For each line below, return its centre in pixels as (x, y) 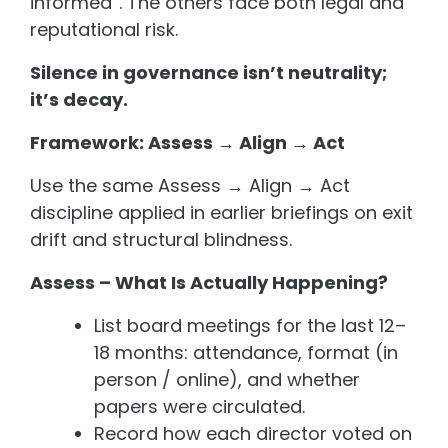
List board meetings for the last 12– (250, 325)
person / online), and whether (227, 379)
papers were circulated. (199, 406)
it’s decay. (79, 99)
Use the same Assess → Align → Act (190, 185)
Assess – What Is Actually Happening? (209, 282)
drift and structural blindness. (161, 239)
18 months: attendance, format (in (246, 352)
